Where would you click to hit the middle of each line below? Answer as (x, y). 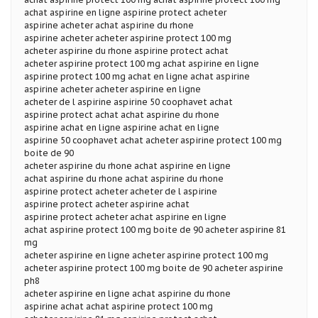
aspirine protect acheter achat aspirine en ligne (125, 216)
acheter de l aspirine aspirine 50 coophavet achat (128, 102)
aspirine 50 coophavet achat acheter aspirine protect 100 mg (153, 140)
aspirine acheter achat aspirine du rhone (109, 25)
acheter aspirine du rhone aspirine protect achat (126, 50)
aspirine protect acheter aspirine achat (107, 204)
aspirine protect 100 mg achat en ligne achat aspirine (137, 76)
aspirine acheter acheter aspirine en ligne (113, 89)
